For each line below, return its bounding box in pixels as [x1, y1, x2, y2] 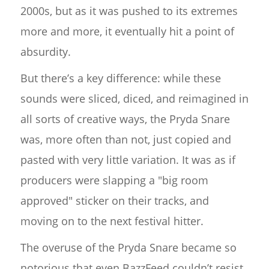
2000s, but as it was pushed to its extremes [20, 3, 238, 18]
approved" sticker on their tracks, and [20, 193, 209, 208]
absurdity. [20, 44, 71, 59]
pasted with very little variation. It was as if [20, 152, 235, 167]
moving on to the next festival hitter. [20, 213, 204, 228]
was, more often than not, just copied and [20, 131, 231, 147]
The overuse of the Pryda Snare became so [20, 240, 237, 255]
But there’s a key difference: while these [20, 70, 221, 85]
